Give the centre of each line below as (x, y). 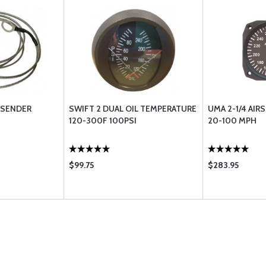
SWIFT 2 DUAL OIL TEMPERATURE (133, 109)
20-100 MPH (232, 121)
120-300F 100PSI (103, 121)
